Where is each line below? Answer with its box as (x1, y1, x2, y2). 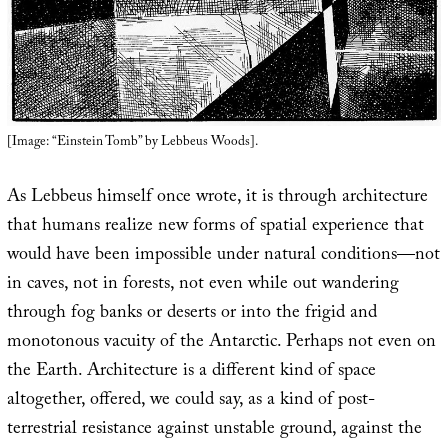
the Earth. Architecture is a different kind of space (6, 357, 376, 389)
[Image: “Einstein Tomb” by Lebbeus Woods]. (6, 132, 258, 155)
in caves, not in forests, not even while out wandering (6, 270, 399, 302)
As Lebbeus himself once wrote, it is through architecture (6, 183, 428, 215)
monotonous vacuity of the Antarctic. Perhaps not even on (6, 328, 436, 360)
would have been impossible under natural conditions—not (6, 241, 440, 273)
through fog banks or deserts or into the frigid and (6, 299, 377, 331)
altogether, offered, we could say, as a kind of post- (6, 386, 375, 418)
